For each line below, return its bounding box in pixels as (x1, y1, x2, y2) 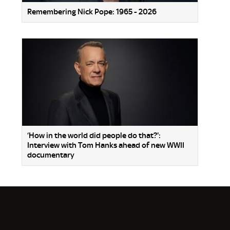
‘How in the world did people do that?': (27, 130, 161, 140)
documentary (27, 150, 74, 160)
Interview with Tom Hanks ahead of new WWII (27, 140, 184, 150)
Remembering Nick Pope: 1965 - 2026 (27, 7, 157, 17)
